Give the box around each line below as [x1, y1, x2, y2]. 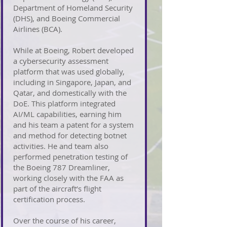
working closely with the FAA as [13, 173, 124, 183]
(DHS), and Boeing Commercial [13, 13, 120, 23]
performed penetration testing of [13, 152, 128, 162]
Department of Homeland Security [13, 3, 133, 13]
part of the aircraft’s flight [13, 183, 101, 194]
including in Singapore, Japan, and [13, 77, 131, 87]
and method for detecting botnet [13, 130, 127, 140]
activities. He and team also [13, 141, 108, 151]
